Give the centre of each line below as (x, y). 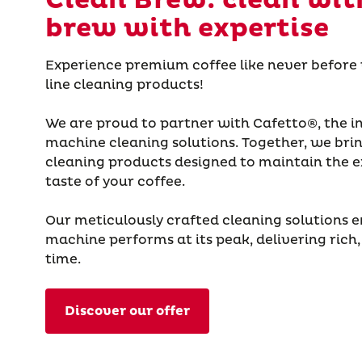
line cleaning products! (124, 85)
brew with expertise (187, 29)
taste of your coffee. (117, 182)
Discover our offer (127, 311)
